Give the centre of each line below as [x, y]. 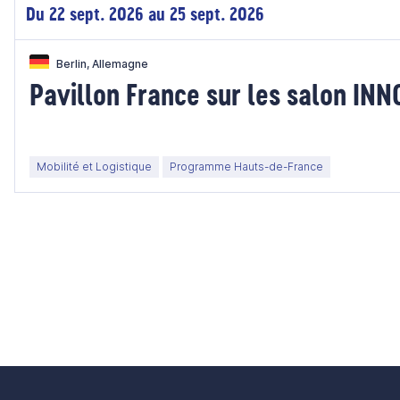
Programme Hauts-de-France [246, 167]
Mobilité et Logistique [94, 167]
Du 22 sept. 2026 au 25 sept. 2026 [145, 14]
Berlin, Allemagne [102, 64]
